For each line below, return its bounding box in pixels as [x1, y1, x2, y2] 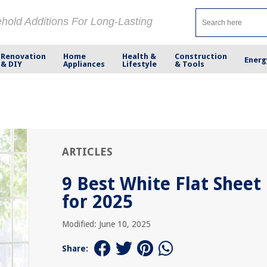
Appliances [63, 59, 105, 69]
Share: [62, 244, 88, 253]
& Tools [174, 59, 204, 69]
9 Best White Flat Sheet [62, 173, 261, 194]
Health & [122, 51, 157, 61]
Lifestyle [122, 59, 157, 69]
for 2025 [62, 191, 133, 212]
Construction [174, 51, 227, 61]
